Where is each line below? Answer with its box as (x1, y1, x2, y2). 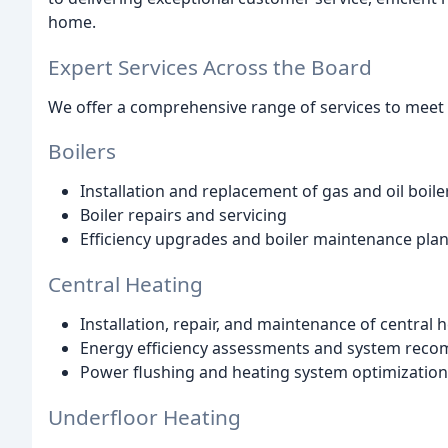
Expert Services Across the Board (48, 52, 372, 81)
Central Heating (48, 270, 203, 299)
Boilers (48, 137, 116, 166)
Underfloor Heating (48, 402, 241, 431)
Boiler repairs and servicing (80, 204, 287, 227)
